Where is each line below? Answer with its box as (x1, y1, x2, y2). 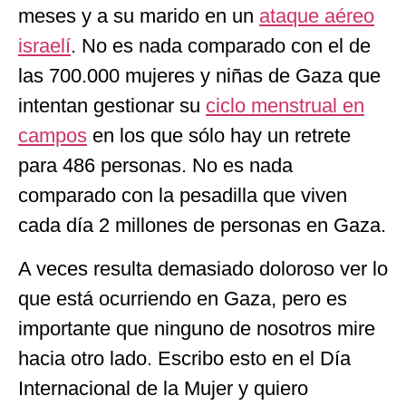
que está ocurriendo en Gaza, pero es (18, 286, 347, 310)
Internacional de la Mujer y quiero (18, 376, 308, 400)
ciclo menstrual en (206, 94, 364, 118)
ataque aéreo (259, 5, 374, 28)
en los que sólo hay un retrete (87, 124, 351, 148)
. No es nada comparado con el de (71, 34, 371, 58)
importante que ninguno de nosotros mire (18, 316, 375, 340)
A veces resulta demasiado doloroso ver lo (18, 256, 388, 280)
